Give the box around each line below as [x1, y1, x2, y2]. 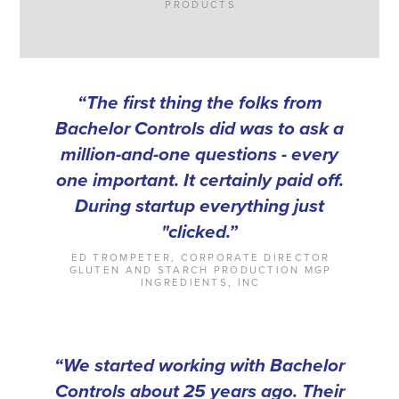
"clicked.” [161, 220, 238, 243]
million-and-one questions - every [61, 142, 338, 166]
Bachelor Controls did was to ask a [55, 117, 344, 140]
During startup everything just [75, 194, 324, 217]
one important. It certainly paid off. [55, 168, 344, 191]
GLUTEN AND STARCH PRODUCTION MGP [69, 265, 332, 277]
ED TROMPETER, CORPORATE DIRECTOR [70, 252, 330, 265]
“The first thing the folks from [77, 91, 322, 114]
